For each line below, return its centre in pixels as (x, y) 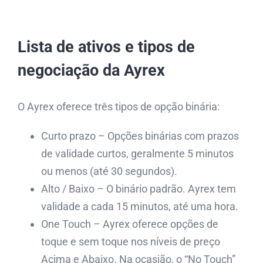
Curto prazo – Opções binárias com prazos (140, 136)
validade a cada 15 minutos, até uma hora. (140, 206)
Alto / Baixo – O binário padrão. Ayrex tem (139, 188)
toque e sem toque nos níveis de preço (131, 241)
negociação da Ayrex (91, 70)
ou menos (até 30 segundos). (109, 171)
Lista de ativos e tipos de (106, 47)
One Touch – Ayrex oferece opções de (130, 224)
